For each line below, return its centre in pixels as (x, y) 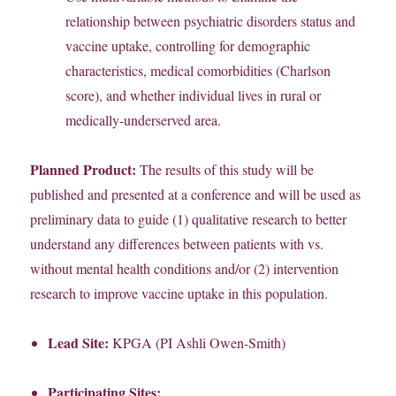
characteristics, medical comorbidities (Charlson (198, 71)
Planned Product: (85, 170)
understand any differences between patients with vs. (177, 244)
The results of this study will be (227, 170)
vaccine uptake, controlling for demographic (188, 46)
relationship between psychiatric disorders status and (211, 21)
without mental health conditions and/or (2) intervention (185, 269)
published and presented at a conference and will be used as (196, 194)
